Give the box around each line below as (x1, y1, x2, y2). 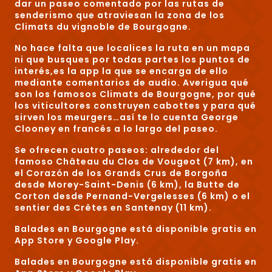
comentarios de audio (66, 76, 177, 89)
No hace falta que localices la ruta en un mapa (15, 42, 250, 55)
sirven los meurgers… (15, 111, 120, 124)
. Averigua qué (177, 76, 249, 89)
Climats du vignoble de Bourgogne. (15, 21, 191, 33)
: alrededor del (145, 144, 219, 157)
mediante (15, 76, 66, 89)
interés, (15, 65, 53, 78)
